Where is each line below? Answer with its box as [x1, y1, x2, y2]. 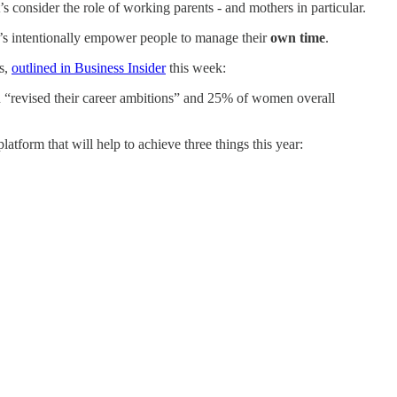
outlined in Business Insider [12, 59, 166, 75]
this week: [166, 59, 226, 75]
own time [270, 29, 325, 45]
